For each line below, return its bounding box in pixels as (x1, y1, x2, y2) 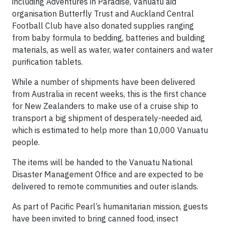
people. (12, 137, 40, 147)
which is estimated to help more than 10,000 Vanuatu (12, 125, 208, 135)
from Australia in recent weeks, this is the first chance (12, 89, 206, 99)
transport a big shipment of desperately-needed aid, (12, 113, 202, 123)
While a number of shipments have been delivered (12, 77, 195, 87)
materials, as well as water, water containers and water (12, 45, 213, 55)
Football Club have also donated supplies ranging (12, 21, 194, 31)
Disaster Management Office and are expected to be (12, 169, 203, 179)
